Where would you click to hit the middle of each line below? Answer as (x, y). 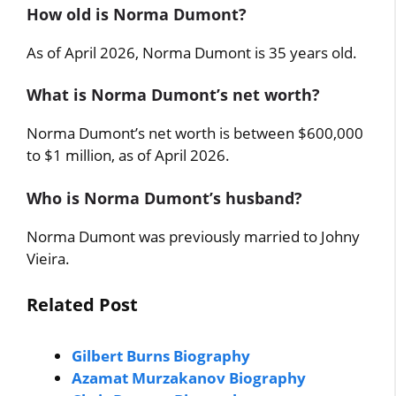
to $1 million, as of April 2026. (129, 155)
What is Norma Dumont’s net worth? (174, 95)
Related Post (83, 305)
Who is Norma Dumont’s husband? (165, 198)
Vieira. (49, 258)
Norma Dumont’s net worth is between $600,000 (195, 133)
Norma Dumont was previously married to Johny (194, 236)
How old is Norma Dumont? (137, 14)
